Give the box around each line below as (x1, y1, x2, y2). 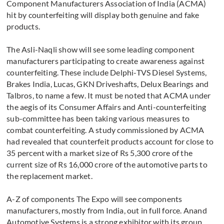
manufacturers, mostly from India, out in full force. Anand (6, 205, 207, 215)
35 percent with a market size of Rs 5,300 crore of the (6, 148, 193, 158)
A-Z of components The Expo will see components (6, 194, 182, 204)
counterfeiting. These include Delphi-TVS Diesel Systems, (6, 67, 207, 77)
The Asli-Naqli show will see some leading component (6, 44, 195, 54)
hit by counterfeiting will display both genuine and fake (6, 10, 199, 20)
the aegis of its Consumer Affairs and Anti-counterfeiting (6, 102, 206, 112)
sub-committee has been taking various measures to (6, 113, 190, 123)
